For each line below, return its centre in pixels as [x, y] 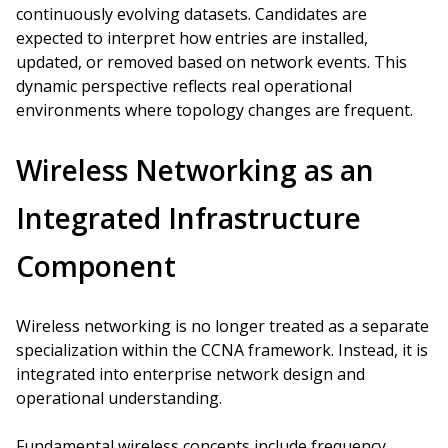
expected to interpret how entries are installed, [192, 38]
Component [96, 266]
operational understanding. [119, 398]
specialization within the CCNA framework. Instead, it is [222, 350]
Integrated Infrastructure [188, 218]
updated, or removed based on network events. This [211, 62]
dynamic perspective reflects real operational [184, 86]
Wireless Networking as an [195, 170]
